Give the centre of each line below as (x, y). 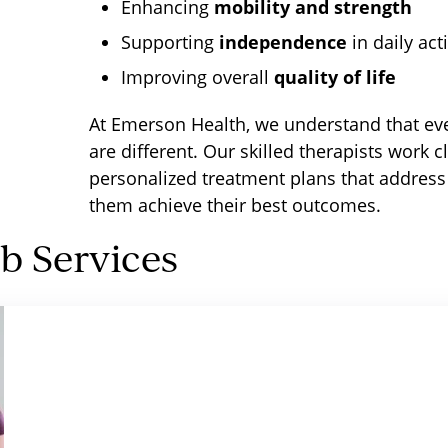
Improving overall (197, 77)
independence (283, 42)
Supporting (170, 42)
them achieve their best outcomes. (235, 205)
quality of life (335, 77)
